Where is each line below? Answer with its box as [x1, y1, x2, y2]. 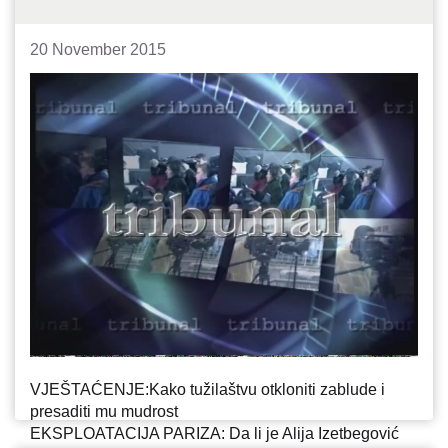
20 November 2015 [30, 40, 166, 58]
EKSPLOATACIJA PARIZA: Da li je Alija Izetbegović [30, 424, 399, 442]
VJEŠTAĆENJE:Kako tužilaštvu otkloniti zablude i [30, 380, 385, 398]
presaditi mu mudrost [30, 402, 178, 420]
